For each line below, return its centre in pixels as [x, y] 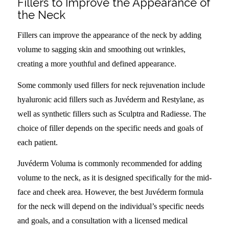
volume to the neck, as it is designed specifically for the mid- [114, 178]
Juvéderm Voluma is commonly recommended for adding [109, 164]
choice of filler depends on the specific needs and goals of [110, 128]
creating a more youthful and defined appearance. [97, 64]
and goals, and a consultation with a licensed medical [102, 221]
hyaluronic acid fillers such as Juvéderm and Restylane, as [110, 99]
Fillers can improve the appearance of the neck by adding [109, 35]
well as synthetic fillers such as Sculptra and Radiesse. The [111, 113]
